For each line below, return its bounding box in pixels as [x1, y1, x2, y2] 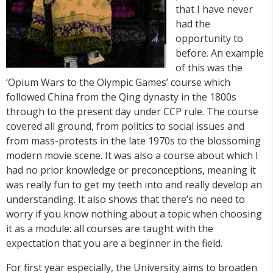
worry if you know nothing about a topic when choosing [6, 207, 262, 221]
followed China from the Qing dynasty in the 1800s [6, 90, 236, 104]
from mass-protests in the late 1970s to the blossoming [6, 134, 261, 148]
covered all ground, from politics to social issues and [6, 119, 244, 133]
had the [175, 17, 210, 31]
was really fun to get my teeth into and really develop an [6, 178, 262, 192]
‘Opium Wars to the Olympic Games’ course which [6, 76, 230, 90]
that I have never [175, 2, 253, 16]
